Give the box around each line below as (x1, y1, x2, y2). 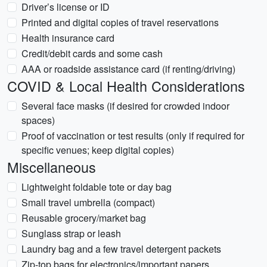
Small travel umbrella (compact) (21, 195, 155, 209)
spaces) (21, 113, 55, 127)
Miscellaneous (7, 157, 96, 177)
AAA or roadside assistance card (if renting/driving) (21, 62, 235, 76)
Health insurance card (21, 31, 114, 45)
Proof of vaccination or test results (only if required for (21, 129, 244, 142)
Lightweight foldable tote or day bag (21, 180, 172, 194)
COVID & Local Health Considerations (7, 76, 245, 96)
